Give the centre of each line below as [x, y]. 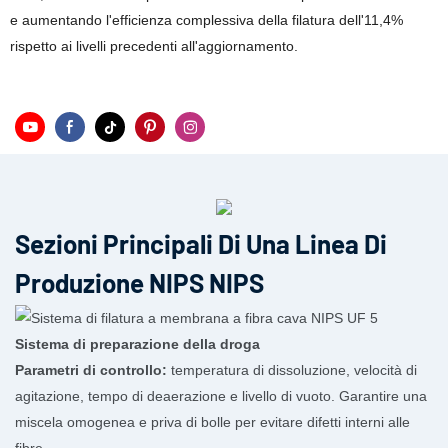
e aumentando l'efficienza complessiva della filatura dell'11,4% [206, 20]
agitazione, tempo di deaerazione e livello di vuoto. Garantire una [221, 396]
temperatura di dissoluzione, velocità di [292, 370]
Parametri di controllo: [91, 370]
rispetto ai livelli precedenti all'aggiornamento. [154, 46]
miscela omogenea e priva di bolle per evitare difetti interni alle [212, 422]
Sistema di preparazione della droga [137, 344]
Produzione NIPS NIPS [139, 282]
